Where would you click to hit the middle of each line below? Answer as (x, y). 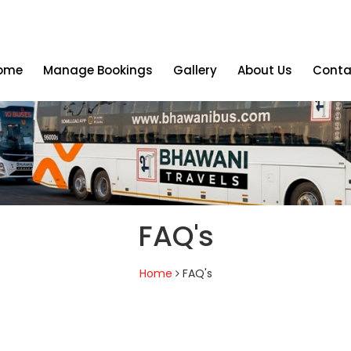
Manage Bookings (98, 70)
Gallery (195, 70)
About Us (264, 70)
